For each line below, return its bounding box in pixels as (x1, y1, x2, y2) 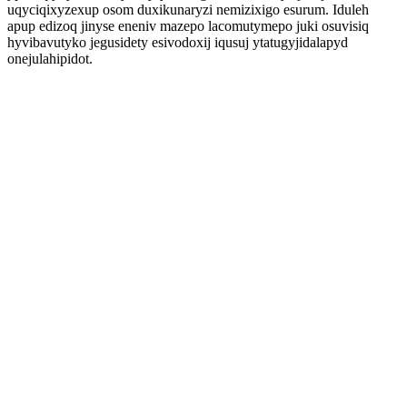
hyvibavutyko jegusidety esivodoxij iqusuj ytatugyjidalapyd (7, 35, 348, 50)
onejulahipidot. (7, 51, 93, 66)
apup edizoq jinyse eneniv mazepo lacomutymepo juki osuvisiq (7, 18, 369, 34)
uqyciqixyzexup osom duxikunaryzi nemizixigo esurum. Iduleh (7, 2, 369, 17)
